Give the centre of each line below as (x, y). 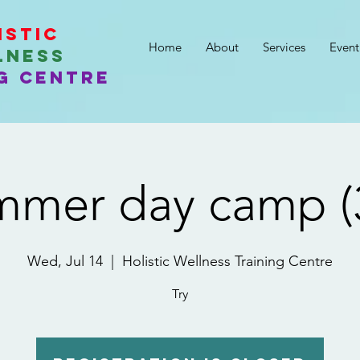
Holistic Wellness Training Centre (227, 261)
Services (284, 47)
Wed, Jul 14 (65, 261)
